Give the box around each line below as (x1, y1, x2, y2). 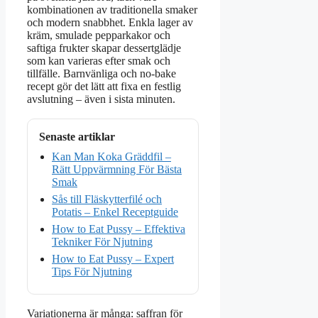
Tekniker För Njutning (52, 236, 153, 248)
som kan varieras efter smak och (27, 55, 170, 67)
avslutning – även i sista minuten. (27, 93, 175, 106)
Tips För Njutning (52, 265, 132, 278)
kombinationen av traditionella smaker (27, 4, 197, 16)
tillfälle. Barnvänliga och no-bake (27, 67, 176, 80)
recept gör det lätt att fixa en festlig (27, 80, 181, 93)
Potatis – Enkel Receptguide (52, 206, 178, 219)
